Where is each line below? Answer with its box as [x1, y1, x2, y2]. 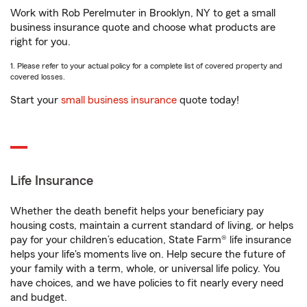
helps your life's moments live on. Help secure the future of [10, 249, 286, 260]
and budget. [10, 292, 67, 303]
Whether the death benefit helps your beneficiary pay [10, 206, 264, 217]
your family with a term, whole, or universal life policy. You [10, 263, 280, 274]
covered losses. [10, 73, 65, 81]
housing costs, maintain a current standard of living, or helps [10, 220, 293, 231]
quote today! [177, 95, 239, 106]
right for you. [10, 36, 71, 47]
